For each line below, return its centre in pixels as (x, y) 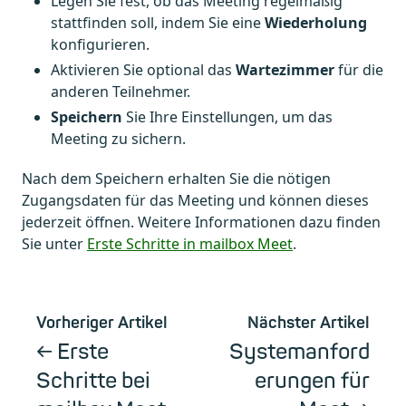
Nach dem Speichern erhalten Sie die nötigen (176, 178)
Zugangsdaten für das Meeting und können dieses (195, 200)
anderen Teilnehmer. (121, 91)
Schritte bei (93, 381)
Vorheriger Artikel (102, 323)
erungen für (312, 381)
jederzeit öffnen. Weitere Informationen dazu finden (201, 222)
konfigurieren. (100, 44)
